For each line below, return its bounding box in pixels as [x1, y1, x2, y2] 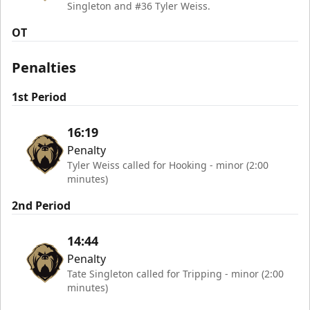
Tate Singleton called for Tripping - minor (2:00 [67, 266, 284, 280]
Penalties [12, 57, 76, 77]
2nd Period [12, 197, 71, 213]
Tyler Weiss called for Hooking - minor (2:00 [67, 158, 268, 172]
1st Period [12, 89, 66, 104]
